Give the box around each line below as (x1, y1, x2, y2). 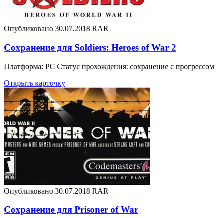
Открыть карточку (4, 78, 65, 87)
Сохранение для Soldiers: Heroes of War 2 (4, 42, 176, 53)
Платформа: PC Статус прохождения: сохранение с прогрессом (4, 62, 214, 71)
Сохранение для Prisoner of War (4, 204, 138, 215)
